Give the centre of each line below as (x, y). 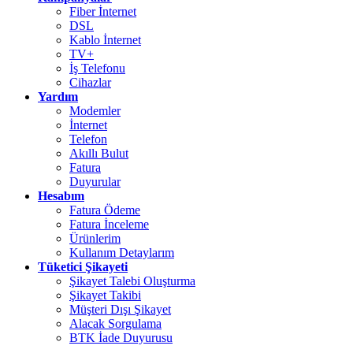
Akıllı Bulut (99, 153)
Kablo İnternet (105, 39)
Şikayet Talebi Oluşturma (132, 281)
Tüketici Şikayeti (83, 266)
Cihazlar (90, 82)
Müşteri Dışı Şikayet (120, 309)
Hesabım (61, 195)
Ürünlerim (95, 238)
